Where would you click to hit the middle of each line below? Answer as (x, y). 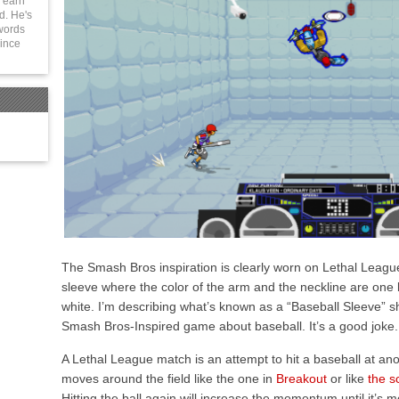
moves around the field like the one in (169, 379)
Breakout (301, 379)
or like (347, 379)
